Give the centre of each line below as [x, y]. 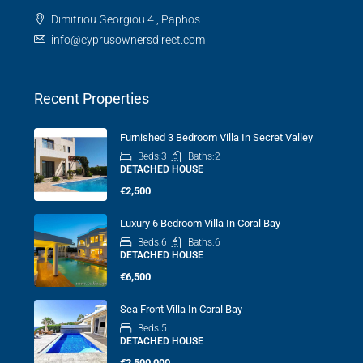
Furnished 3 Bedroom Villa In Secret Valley [216, 137]
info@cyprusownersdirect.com [128, 40]
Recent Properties [92, 98]
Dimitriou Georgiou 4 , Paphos [126, 19]
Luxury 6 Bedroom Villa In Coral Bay [200, 223]
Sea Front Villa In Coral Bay [181, 309]
